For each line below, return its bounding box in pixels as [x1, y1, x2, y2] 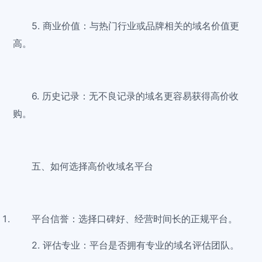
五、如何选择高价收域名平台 [32, 160, 154, 173]
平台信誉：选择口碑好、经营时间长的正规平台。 [32, 213, 238, 225]
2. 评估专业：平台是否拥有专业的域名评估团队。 [32, 239, 240, 251]
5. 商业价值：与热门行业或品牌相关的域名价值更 [32, 20, 240, 32]
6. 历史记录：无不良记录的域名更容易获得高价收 [32, 90, 239, 102]
